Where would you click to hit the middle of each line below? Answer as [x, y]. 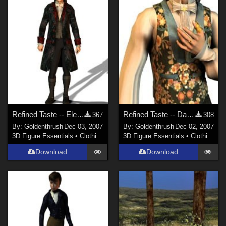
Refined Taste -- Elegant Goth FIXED [81, 114]
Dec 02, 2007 [194, 127]
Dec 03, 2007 [84, 127]
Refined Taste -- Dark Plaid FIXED [190, 114]
